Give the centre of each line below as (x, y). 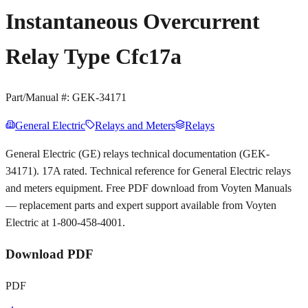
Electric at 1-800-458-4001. (65, 223)
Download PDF (49, 254)
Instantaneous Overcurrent (133, 21)
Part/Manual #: (39, 98)
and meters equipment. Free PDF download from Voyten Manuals (148, 188)
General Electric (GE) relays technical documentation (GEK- (137, 154)
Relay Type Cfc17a (93, 56)
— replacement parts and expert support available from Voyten (141, 206)
